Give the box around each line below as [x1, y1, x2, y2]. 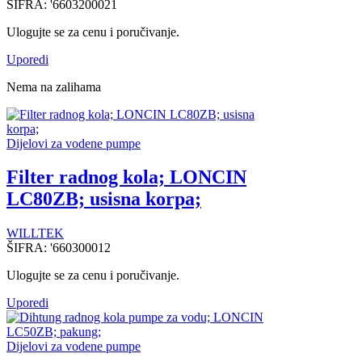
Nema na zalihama [6, 79, 101, 94]
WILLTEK [6, 226, 64, 241]
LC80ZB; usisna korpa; [6, 188, 201, 210]
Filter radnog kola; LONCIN [6, 166, 246, 188]
